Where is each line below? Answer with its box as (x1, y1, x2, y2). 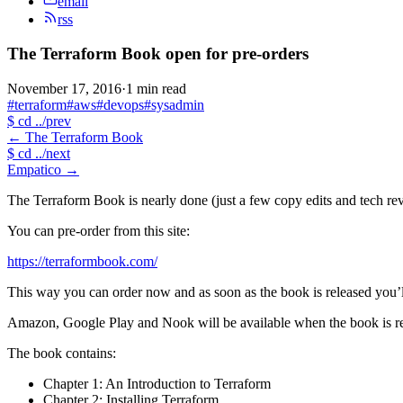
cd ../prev (14, 113, 71, 130)
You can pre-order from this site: (7, 223, 190, 239)
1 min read (126, 81, 186, 97)
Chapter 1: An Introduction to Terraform (43, 376, 271, 392)
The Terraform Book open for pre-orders (7, 44, 309, 64)
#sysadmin (144, 97, 204, 113)
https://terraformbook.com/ (7, 254, 157, 270)
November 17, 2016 (7, 81, 121, 97)
